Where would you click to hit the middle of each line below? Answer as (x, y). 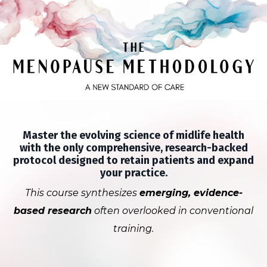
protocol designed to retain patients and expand (133, 161)
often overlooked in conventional (173, 211)
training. (133, 229)
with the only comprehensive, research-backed (133, 148)
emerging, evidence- (191, 193)
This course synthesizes (82, 193)
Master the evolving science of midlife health (133, 136)
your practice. (133, 173)
